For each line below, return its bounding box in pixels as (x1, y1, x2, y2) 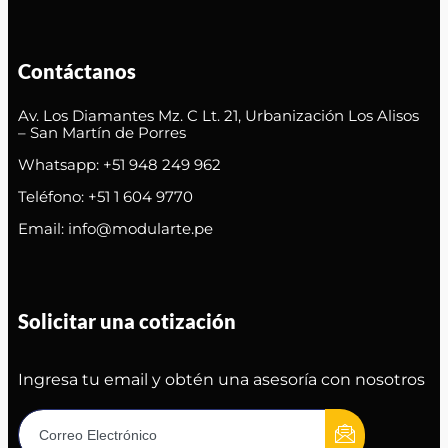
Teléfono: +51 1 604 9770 (18, 186, 193, 206)
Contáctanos (18, 58, 136, 83)
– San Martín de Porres (18, 122, 186, 142)
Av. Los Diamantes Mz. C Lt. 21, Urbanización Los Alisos (18, 105, 419, 125)
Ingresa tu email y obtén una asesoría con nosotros (18, 369, 425, 389)
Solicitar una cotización (18, 308, 236, 333)
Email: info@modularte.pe (18, 218, 213, 238)
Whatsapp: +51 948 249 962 (18, 154, 221, 174)
